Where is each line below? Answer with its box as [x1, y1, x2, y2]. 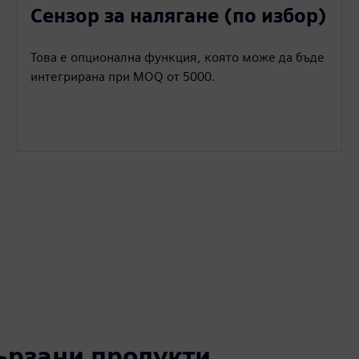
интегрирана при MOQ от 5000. [30, 69, 216, 84]
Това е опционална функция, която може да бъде [30, 50, 325, 65]
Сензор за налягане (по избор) [30, 4, 328, 27]
